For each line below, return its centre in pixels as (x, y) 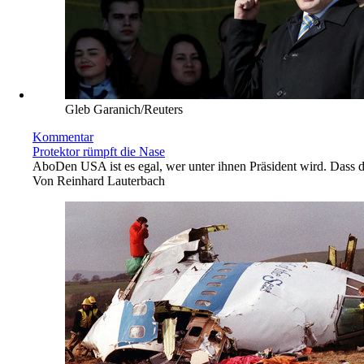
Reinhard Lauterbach (111, 180)
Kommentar (63, 136)
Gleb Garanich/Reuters (124, 109)
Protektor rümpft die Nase (99, 151)
